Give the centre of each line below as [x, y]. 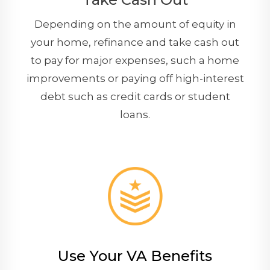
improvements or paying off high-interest [135, 79]
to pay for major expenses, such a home [135, 61]
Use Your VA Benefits [135, 256]
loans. [135, 115]
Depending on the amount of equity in [135, 24]
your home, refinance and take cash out [135, 42]
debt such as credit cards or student [135, 97]
